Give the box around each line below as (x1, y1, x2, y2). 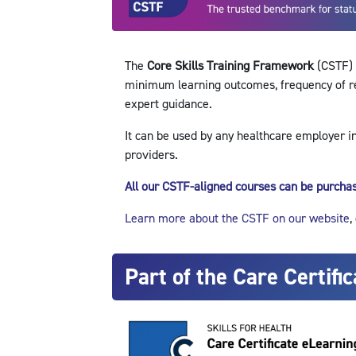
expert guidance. (124, 96, 212, 113)
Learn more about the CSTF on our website (124, 211, 350, 227)
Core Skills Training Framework (146, 58, 314, 75)
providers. (124, 147, 178, 164)
